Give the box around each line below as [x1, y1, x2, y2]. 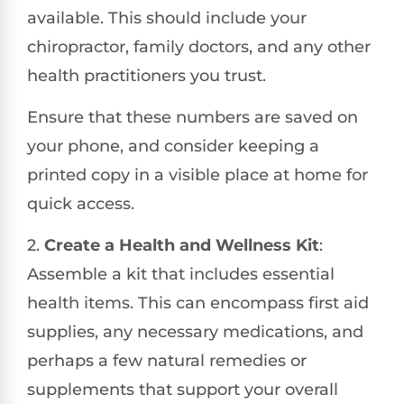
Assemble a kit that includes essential [27, 264, 335, 285]
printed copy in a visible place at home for [27, 165, 368, 186]
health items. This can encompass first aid [27, 293, 369, 314]
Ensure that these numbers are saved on [27, 107, 358, 128]
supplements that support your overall [27, 380, 338, 400]
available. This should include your [27, 7, 307, 28]
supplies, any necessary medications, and [27, 322, 363, 343]
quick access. [27, 194, 134, 215]
